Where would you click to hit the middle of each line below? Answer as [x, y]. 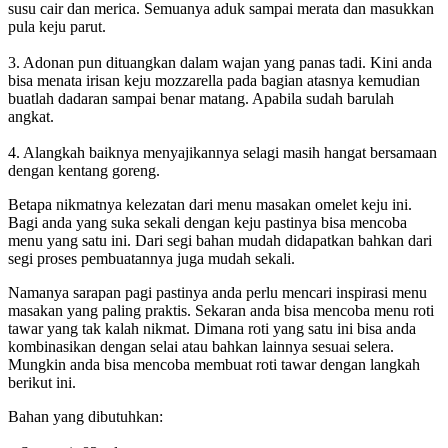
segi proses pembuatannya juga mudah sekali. [151, 259]
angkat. [31, 117]
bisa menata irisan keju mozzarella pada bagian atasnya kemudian [214, 81]
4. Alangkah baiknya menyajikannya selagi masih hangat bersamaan [222, 153]
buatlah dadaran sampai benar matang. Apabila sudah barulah [201, 99]
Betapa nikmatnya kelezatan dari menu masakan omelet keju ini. [210, 205]
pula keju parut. [57, 27]
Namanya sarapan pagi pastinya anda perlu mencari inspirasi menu [217, 293]
